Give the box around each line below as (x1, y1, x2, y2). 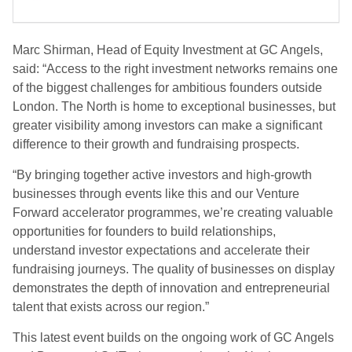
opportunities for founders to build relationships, (13, 225, 276, 239)
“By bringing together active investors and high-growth (13, 168, 312, 182)
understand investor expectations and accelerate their (13, 244, 310, 258)
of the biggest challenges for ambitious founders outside (13, 81, 322, 95)
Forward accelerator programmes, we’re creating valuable (13, 206, 333, 220)
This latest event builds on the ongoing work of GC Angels (13, 331, 334, 345)
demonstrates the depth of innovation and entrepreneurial (13, 281, 330, 295)
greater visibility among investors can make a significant (13, 119, 322, 133)
